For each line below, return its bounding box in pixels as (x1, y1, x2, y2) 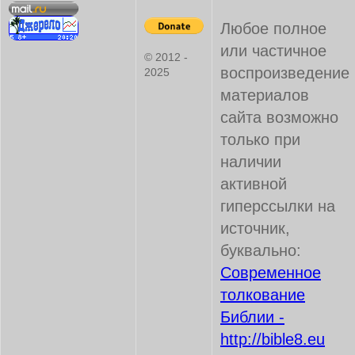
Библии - (220, 308, 284, 326)
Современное (220, 264, 321, 281)
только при (220, 131, 300, 148)
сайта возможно (220, 109, 338, 126)
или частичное (220, 42, 326, 59)
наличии (220, 153, 281, 170)
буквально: (220, 242, 301, 259)
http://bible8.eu (220, 330, 325, 348)
